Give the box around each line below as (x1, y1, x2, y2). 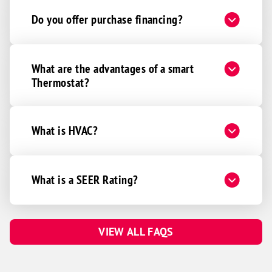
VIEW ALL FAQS (98, 224, 174, 239)
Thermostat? (32, 74, 90, 90)
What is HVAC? (32, 122, 98, 138)
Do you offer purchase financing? (32, 11, 183, 27)
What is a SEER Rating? (32, 171, 138, 187)
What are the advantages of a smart (32, 60, 194, 76)
